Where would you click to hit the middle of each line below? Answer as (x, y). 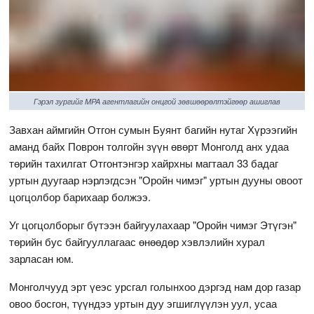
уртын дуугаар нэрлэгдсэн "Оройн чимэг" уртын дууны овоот (156, 179)
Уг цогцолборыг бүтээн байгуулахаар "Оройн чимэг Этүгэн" (153, 224)
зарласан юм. (42, 258)
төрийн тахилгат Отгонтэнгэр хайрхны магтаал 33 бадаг (144, 163)
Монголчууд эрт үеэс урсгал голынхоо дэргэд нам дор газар (155, 286)
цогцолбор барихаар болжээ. (80, 196)
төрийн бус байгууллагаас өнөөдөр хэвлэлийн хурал (137, 241)
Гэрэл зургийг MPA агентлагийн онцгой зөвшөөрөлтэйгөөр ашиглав (157, 101)
